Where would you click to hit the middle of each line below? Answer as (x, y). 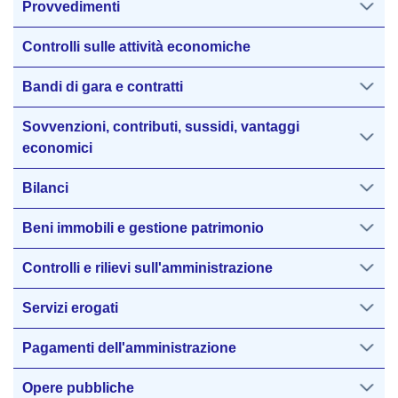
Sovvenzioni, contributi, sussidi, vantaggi (161, 127)
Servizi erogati (70, 308)
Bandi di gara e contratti (103, 87)
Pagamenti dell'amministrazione (129, 348)
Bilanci (45, 188)
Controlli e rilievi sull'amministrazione (147, 268)
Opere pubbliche (78, 388)
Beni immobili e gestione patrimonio (143, 228)
